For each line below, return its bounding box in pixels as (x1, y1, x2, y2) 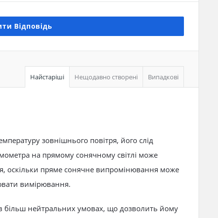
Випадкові (147, 73, 179, 81)
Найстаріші (30, 73, 64, 81)
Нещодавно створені (74, 73, 138, 81)
